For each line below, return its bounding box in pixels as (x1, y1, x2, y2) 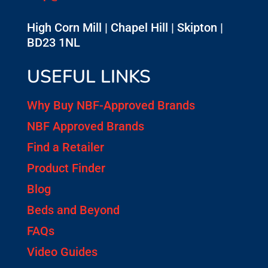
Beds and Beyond (26, 203, 120, 218)
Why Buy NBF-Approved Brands (26, 98, 195, 113)
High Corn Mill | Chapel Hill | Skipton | (26, 20, 223, 35)
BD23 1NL (26, 35, 80, 50)
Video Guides (26, 245, 98, 260)
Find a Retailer (26, 140, 104, 155)
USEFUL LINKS (26, 65, 151, 90)
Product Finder (26, 161, 105, 176)
